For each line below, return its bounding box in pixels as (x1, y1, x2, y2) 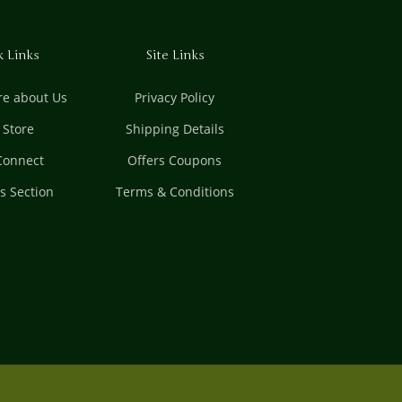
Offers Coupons (127, 152, 223, 170)
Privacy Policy (135, 89, 215, 107)
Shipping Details (125, 120, 224, 138)
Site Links (144, 48, 205, 64)
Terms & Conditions (115, 183, 234, 201)
